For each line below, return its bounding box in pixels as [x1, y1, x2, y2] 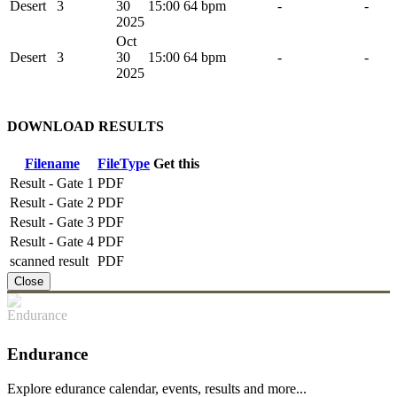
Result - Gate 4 [10, 234, 94, 250]
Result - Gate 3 [10, 214, 94, 230]
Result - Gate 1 [10, 175, 94, 191]
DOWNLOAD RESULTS [7, 118, 164, 134]
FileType [97, 156, 150, 172]
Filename [24, 156, 80, 172]
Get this [153, 156, 199, 172]
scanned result [10, 253, 89, 269]
